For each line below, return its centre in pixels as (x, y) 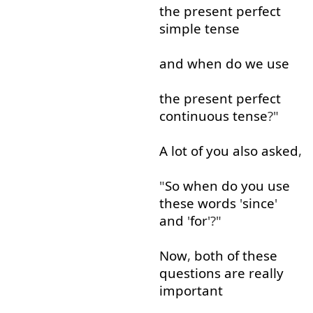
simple (180, 29)
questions (190, 273)
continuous (194, 116)
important (191, 291)
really (266, 273)
